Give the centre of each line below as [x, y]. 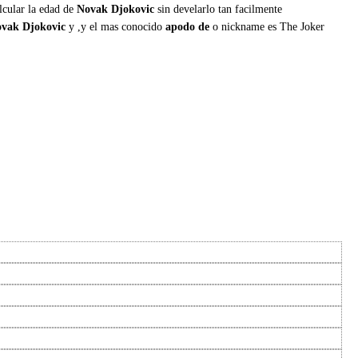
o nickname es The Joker [268, 27]
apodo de [189, 27]
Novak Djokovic [115, 9]
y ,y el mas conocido [115, 27]
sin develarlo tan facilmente [218, 9]
